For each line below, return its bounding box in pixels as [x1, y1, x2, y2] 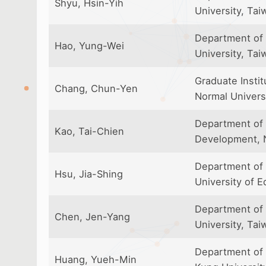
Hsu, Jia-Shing [55, 168, 123, 180]
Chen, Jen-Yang [55, 211, 130, 223]
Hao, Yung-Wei [55, 40, 124, 52]
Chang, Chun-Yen [55, 83, 138, 94]
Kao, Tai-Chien [55, 125, 124, 137]
